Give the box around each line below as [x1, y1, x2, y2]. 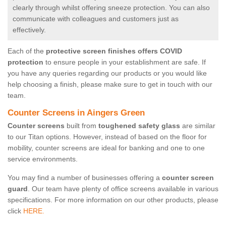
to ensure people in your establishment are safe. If [43, 58, 206, 67]
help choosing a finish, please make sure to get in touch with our [8, 80, 212, 89]
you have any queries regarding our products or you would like [8, 69, 207, 78]
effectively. [13, 26, 48, 34]
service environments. [8, 155, 78, 163]
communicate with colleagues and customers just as [13, 15, 179, 23]
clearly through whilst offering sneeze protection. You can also [13, 4, 210, 12]
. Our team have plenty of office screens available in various [28, 185, 218, 193]
